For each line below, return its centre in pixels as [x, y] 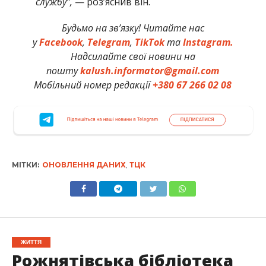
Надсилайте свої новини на [133, 56]
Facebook [61, 42]
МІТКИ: [25, 165]
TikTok [149, 42]
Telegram [108, 42]
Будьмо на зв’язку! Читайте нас [133, 28]
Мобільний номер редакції [94, 85]
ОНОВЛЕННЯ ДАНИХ [84, 165]
